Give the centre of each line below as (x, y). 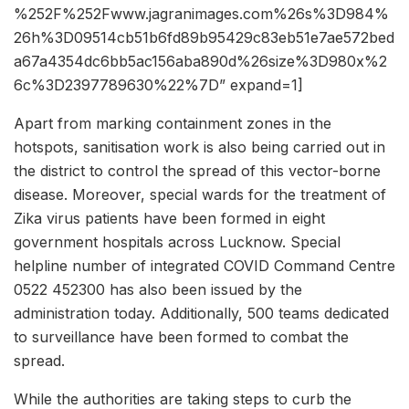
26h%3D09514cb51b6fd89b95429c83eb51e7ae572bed (204, 37)
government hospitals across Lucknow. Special (177, 241)
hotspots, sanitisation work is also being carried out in (199, 147)
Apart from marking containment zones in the (173, 123)
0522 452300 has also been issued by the (158, 289)
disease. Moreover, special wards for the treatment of (200, 194)
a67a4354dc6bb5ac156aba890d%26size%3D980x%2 (200, 61)
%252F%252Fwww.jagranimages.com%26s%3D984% (201, 13)
